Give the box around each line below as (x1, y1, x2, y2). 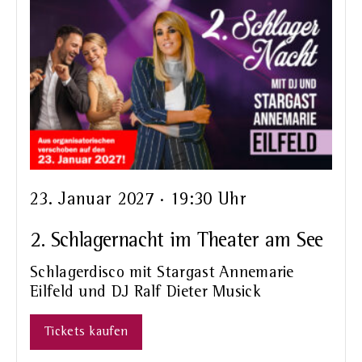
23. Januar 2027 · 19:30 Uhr (30, 191, 246, 209)
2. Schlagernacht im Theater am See (30, 230, 323, 252)
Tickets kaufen (44, 326, 128, 339)
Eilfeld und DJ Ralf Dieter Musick (30, 284, 261, 301)
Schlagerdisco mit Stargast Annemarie (30, 265, 294, 282)
